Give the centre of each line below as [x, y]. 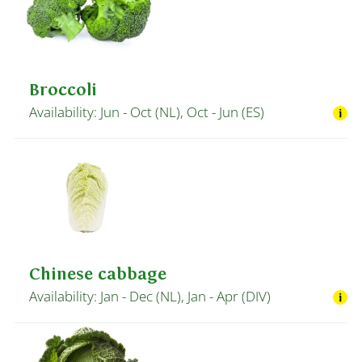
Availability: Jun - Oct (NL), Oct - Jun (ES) [147, 112]
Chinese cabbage [98, 274]
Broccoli [63, 89]
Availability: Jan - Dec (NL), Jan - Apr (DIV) [150, 297]
